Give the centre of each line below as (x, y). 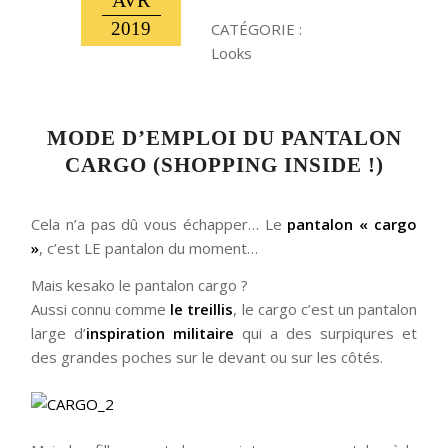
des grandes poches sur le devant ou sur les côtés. (207, 356)
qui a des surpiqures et (325, 332)
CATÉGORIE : (257, 29)
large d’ (59, 332)
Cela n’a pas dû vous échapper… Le (159, 224)
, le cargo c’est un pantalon (325, 308)
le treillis (202, 308)
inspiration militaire (160, 332)
